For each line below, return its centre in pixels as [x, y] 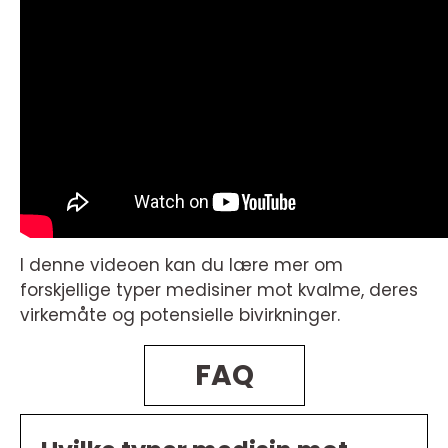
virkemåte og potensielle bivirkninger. [180, 315]
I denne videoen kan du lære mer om [181, 265]
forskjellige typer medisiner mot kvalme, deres [219, 290]
